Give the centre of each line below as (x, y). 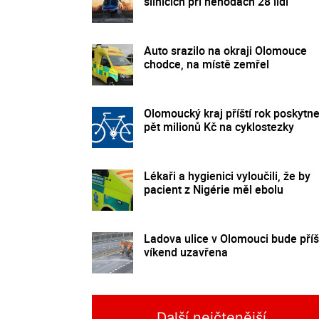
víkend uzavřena (186, 252)
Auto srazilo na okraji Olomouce (225, 50)
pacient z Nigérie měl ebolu (214, 189)
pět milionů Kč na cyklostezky (219, 126)
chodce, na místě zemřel (206, 64)
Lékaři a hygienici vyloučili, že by (227, 176)
